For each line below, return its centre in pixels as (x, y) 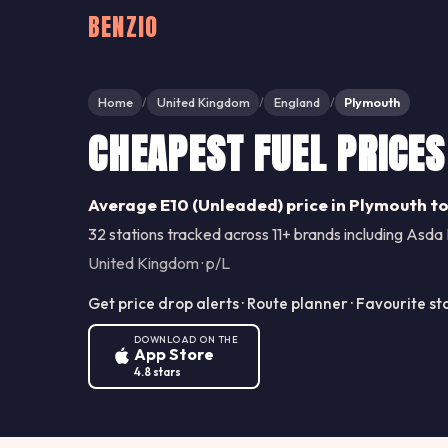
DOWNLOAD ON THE (186, 338)
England (296, 102)
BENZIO (123, 27)
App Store (174, 353)
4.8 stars (157, 371)
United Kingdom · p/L (159, 262)
